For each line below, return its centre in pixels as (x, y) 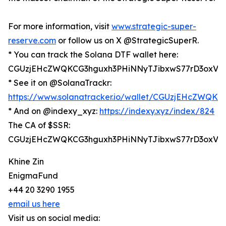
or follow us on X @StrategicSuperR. (127, 41)
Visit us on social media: (54, 218)
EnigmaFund (33, 176)
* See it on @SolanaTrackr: (60, 83)
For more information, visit (60, 26)
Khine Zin (26, 162)
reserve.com (32, 41)
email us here (34, 204)
